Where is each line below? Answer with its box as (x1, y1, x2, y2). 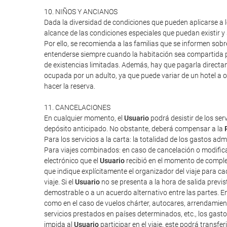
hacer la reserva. (44, 82, 95, 90)
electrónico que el (44, 157, 100, 165)
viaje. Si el (44, 178, 75, 186)
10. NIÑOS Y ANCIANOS (44, 8, 118, 16)
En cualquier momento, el (44, 114, 124, 122)
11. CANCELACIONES (44, 103, 110, 111)
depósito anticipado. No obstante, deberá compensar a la (44, 125, 224, 133)
